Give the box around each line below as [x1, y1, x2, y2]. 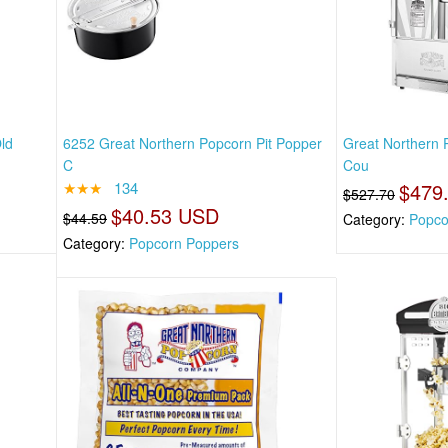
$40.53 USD [111, 200, 219, 230]
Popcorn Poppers [129, 232, 239, 253]
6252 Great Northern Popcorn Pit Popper [63, 132, 322, 153]
